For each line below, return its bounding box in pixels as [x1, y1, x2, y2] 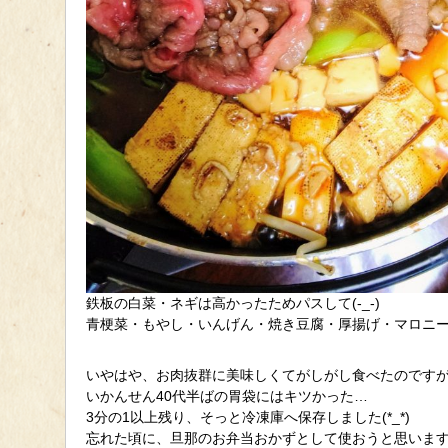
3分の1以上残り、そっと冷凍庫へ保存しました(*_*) [86, 409, 410, 426]
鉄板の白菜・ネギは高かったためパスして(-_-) [86, 295, 380, 312]
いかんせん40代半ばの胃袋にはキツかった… [86, 388, 368, 405]
